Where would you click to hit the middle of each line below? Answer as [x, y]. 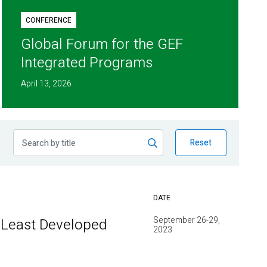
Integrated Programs [87, 63]
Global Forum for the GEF [102, 45]
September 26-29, [187, 221]
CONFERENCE [49, 21]
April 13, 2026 [46, 84]
